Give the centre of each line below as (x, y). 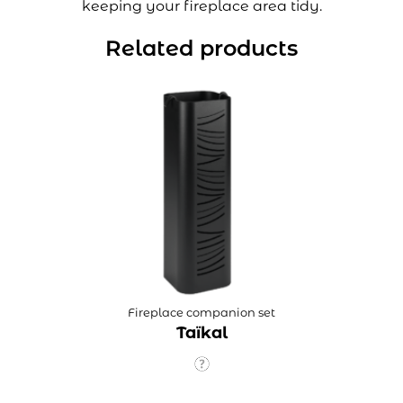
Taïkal (201, 333)
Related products (201, 49)
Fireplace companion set (201, 313)
